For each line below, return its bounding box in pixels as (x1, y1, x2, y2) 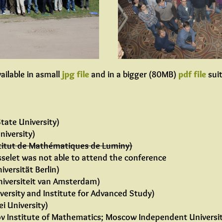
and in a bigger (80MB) (89, 69, 179, 80)
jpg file (62, 69, 90, 80)
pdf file (178, 69, 207, 80)
